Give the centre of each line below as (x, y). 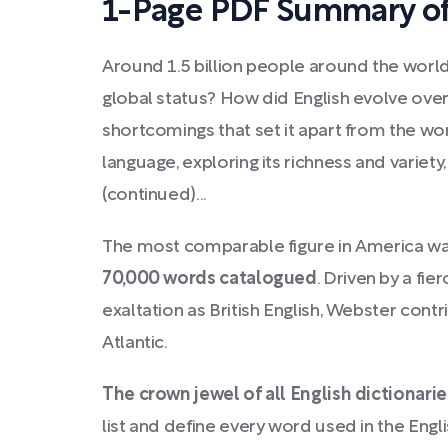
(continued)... (154, 195)
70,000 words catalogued (209, 279)
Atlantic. (135, 343)
